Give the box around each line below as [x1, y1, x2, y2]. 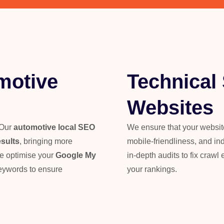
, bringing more [19, 137, 72, 145]
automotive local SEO [13, 123, 95, 131]
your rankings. [127, 165, 177, 173]
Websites [127, 96, 213, 118]
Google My [55, 151, 96, 159]
